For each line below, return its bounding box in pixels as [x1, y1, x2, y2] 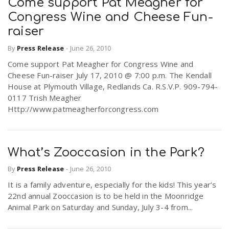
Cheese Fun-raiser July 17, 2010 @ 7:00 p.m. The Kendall [8, 70, 212, 80]
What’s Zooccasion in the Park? [8, 145, 204, 159]
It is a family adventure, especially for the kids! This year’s [8, 179, 217, 190]
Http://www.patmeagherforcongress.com [8, 103, 159, 114]
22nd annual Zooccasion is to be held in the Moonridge [8, 191, 204, 201]
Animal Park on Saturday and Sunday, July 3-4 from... [8, 202, 193, 213]
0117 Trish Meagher [8, 92, 82, 103]
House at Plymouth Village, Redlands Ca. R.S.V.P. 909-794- [8, 81, 218, 91]
